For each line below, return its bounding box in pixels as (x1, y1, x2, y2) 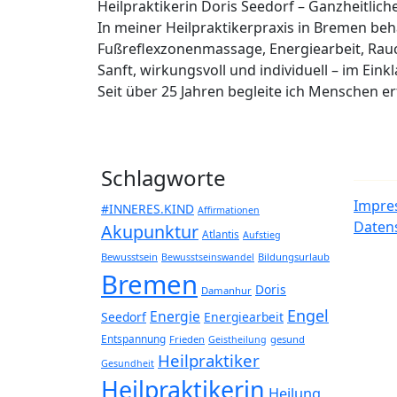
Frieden (169, 332, 205, 346)
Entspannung (101, 331, 166, 346)
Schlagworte (101, 163, 226, 192)
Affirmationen (198, 204, 260, 216)
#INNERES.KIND (101, 200, 194, 217)
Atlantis (202, 227, 239, 241)
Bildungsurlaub (258, 250, 330, 263)
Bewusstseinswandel (161, 251, 254, 263)
